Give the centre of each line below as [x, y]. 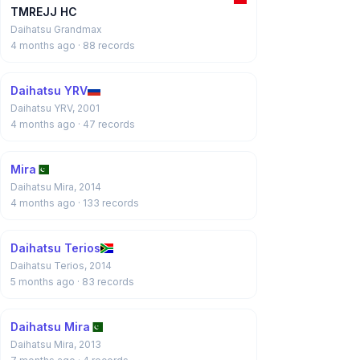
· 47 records [106, 124]
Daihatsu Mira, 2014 [56, 187]
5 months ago [44, 282]
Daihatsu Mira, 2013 [56, 344]
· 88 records [106, 45]
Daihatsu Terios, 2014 [61, 266]
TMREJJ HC [44, 12]
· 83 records [106, 282]
